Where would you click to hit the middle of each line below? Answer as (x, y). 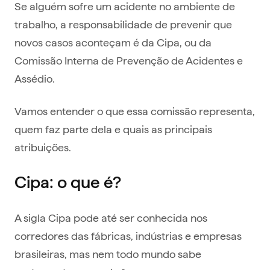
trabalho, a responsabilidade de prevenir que (123, 24)
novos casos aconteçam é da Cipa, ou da (113, 42)
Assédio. (35, 78)
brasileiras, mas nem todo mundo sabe (108, 254)
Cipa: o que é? (68, 182)
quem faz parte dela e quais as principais (113, 129)
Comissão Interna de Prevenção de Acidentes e (129, 60)
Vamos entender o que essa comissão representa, (135, 111)
